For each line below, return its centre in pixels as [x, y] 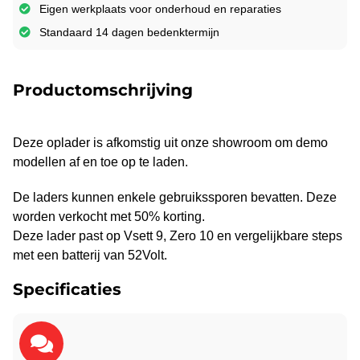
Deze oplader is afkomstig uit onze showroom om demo [170, 142]
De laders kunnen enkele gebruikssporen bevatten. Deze [175, 197]
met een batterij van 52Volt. [90, 255]
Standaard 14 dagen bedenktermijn [129, 32]
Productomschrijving [103, 90]
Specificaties [67, 289]
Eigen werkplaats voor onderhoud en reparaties [160, 8]
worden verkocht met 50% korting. [109, 216]
